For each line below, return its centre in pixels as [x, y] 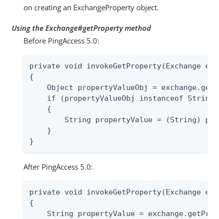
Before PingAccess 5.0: [61, 40]
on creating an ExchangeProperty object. [91, 7]
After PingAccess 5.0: [58, 166]
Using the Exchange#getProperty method [81, 28]
